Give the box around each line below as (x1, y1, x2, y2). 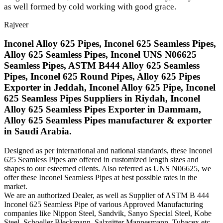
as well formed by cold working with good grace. (4, 1, 176, 11)
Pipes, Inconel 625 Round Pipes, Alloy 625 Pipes (4, 71, 200, 82)
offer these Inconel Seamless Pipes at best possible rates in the (4, 173, 197, 182)
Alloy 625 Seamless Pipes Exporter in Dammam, (4, 104, 201, 115)
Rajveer (4, 20, 28, 29)
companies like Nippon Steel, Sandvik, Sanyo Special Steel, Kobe (4, 209, 212, 218)
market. (4, 182, 27, 191)
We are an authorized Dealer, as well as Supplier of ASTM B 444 (4, 191, 209, 200)
